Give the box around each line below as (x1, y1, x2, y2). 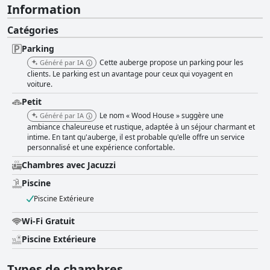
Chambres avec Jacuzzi (22, 159, 116, 171)
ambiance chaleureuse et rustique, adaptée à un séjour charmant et (27, 122, 255, 133)
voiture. (27, 79, 52, 90)
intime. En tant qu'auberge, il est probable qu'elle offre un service (27, 132, 245, 143)
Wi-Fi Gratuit (22, 215, 75, 227)
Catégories (7, 24, 58, 37)
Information (7, 1, 81, 18)
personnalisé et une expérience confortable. (27, 142, 175, 153)
